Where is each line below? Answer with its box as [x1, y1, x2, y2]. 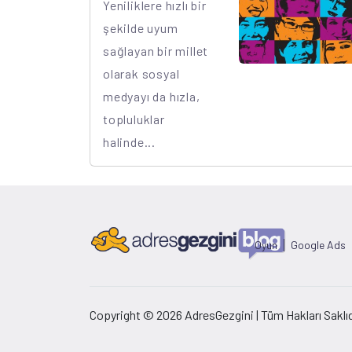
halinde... [103, 134, 156, 149]
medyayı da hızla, [103, 88, 200, 104]
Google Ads [291, 237, 346, 251]
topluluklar [103, 111, 165, 126]
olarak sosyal [103, 65, 180, 81]
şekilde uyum [103, 20, 178, 35]
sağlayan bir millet [103, 42, 209, 58]
